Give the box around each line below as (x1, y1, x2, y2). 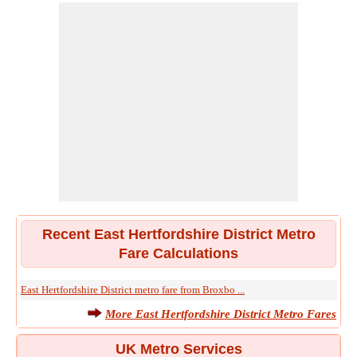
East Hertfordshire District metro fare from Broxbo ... (21, 284, 245, 296)
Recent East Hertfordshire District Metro (41, 226, 316, 242)
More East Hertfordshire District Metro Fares (105, 308, 336, 320)
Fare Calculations (119, 245, 238, 261)
